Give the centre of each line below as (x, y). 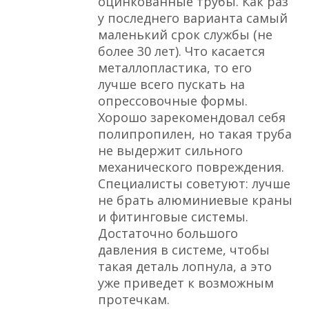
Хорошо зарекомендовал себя (192, 118)
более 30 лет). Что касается (182, 51)
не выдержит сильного (171, 151)
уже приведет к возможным (186, 283)
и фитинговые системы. (173, 217)
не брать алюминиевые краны (196, 200)
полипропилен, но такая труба (195, 134)
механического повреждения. (191, 167)
